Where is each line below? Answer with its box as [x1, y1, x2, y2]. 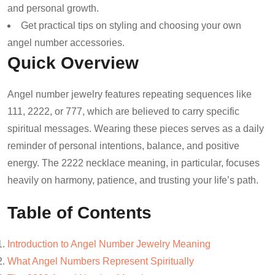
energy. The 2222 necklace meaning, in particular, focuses [7, 157, 260, 168]
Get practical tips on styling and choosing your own [21, 20, 241, 31]
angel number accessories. [7, 37, 125, 48]
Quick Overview [7, 52, 139, 72]
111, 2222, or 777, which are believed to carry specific [7, 106, 239, 117]
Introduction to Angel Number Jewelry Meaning [7, 238, 211, 249]
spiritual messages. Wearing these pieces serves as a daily [7, 123, 264, 134]
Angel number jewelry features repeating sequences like [7, 88, 252, 99]
